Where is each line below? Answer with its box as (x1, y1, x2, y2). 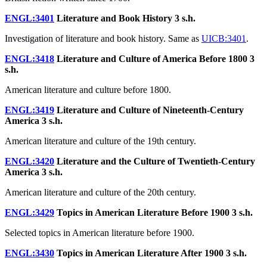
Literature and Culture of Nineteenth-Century (54, 104, 244, 115)
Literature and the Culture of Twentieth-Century (54, 156, 255, 166)
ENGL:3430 (5, 247, 54, 258)
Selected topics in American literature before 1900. (5, 227, 194, 238)
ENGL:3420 (5, 156, 54, 166)
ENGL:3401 (5, 13, 54, 23)
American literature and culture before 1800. (5, 84, 171, 95)
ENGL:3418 (5, 53, 54, 64)
